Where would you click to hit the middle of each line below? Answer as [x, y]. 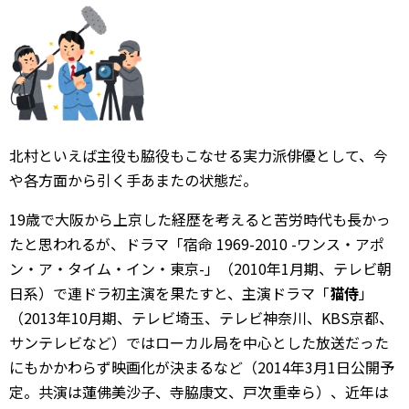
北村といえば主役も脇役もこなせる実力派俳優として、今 [199, 155]
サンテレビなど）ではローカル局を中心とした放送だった [199, 342]
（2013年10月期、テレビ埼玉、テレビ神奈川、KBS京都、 [201, 317]
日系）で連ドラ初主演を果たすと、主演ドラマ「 [169, 293]
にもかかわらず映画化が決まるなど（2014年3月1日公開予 [202, 367]
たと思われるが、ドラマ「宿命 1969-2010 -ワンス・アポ [197, 243]
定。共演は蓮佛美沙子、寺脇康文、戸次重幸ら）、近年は [199, 391]
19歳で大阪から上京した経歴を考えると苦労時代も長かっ [200, 219]
